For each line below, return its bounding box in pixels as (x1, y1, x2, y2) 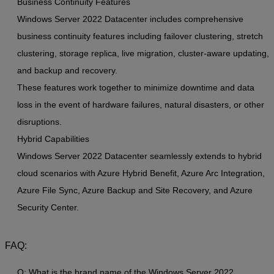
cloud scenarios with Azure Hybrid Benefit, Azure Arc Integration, (17, 168, 265, 179)
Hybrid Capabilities (17, 134, 89, 144)
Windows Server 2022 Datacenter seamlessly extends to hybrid (17, 151, 262, 161)
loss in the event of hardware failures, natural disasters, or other (17, 100, 264, 110)
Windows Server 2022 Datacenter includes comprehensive (17, 14, 243, 24)
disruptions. (17, 117, 62, 127)
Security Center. (17, 202, 79, 213)
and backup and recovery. (17, 65, 117, 76)
